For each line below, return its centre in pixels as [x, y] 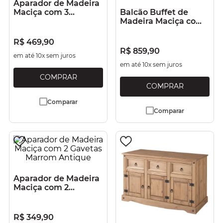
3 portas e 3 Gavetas [161, 30]
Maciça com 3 [41, 12]
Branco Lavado [150, 39]
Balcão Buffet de [154, 12]
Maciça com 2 [41, 187]
